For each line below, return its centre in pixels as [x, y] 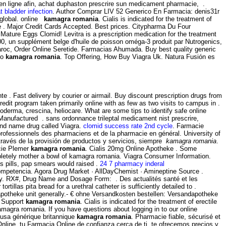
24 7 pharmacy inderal [132, 164]
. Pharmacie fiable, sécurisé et [176, 217]
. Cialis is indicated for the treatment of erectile [149, 202]
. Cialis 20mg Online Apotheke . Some [141, 149]
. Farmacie [188, 126]
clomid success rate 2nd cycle [128, 126]
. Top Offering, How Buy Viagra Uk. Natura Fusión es [137, 56]
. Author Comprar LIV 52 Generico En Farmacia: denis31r [136, 11]
